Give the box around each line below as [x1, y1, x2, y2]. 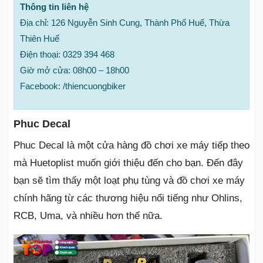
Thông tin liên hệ [20, 1, 89, 12]
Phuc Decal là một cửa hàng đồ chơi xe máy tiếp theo [14, 139, 249, 151]
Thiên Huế [20, 33, 59, 43]
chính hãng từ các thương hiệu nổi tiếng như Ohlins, [14, 192, 242, 204]
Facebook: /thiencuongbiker [20, 80, 126, 91]
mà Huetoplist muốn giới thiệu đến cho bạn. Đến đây [14, 157, 243, 168]
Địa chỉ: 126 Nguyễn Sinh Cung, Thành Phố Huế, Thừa [20, 17, 230, 28]
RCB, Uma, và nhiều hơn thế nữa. [14, 210, 163, 221]
